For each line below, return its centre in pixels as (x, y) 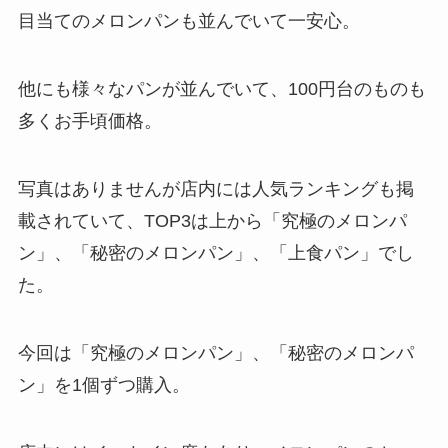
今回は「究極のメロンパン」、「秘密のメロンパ (215, 352)
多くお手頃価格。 (89, 121)
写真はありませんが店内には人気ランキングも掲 (215, 189)
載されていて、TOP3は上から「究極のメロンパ (212, 221)
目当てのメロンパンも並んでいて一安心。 (188, 21)
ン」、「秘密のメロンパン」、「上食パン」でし (215, 253)
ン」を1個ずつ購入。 (103, 384)
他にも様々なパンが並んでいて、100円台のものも (221, 89)
